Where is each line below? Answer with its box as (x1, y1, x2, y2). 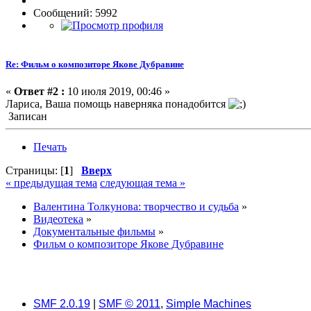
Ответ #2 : (14, 85, 65, 97)
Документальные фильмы (33, 225, 155, 237)
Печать (33, 140, 67, 153)
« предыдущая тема (6, 176, 97, 189)
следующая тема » (100, 176, 185, 189)
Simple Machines (166, 297, 251, 310)
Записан (6, 110, 47, 122)
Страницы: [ (6, 164, 64, 176)
